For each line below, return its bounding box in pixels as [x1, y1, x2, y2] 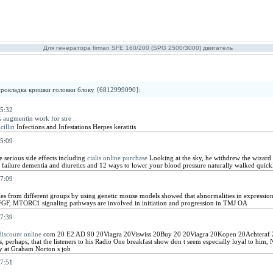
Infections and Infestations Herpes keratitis [14, 123, 136, 130]
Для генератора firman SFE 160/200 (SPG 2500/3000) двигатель [43, 44, 233, 51]
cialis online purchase [87, 154, 147, 161]
